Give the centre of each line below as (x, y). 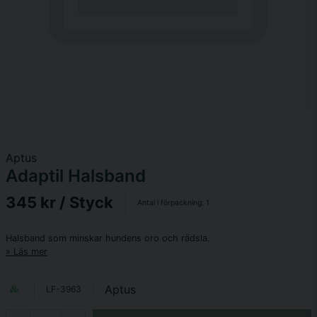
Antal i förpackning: (172, 203)
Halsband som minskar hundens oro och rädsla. (108, 238)
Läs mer (30, 252)
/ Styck (86, 202)
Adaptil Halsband (76, 176)
